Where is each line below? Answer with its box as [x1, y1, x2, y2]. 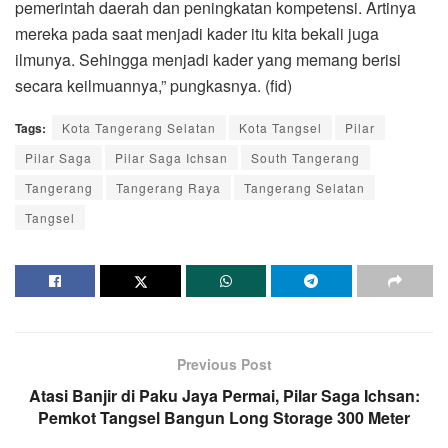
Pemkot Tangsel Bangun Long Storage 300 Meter [38, 405, 410, 429]
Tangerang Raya [116, 178, 221, 196]
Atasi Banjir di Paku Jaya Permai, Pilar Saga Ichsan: [28, 383, 420, 407]
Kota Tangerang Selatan [62, 118, 216, 136]
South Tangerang [251, 148, 360, 166]
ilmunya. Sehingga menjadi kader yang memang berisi [15, 47, 401, 71]
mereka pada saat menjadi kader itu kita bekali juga [15, 21, 379, 45]
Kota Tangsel [239, 118, 322, 136]
